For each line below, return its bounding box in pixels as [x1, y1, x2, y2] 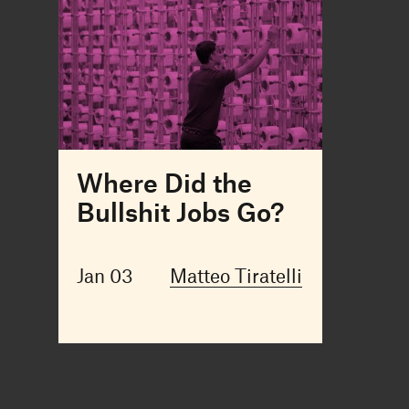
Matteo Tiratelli [169, 263, 302, 287]
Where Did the [76, 166, 252, 198]
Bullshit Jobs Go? [76, 195, 284, 227]
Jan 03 [76, 263, 133, 287]
